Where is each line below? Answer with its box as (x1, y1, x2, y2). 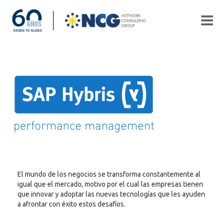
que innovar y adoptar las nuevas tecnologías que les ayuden (17, 190, 205, 198)
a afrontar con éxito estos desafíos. (17, 200, 125, 208)
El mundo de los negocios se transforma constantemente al (17, 170, 201, 178)
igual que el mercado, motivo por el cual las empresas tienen (17, 180, 203, 188)
